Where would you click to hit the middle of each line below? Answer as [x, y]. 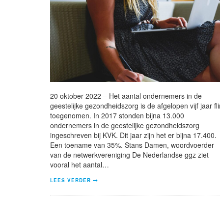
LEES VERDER [70, 180]
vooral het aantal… [80, 164]
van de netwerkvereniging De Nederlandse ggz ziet [129, 154]
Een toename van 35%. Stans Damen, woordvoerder [132, 145]
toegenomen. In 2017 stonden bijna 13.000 [117, 115]
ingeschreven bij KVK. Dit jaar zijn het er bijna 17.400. [133, 135]
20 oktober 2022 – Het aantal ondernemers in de [126, 96]
